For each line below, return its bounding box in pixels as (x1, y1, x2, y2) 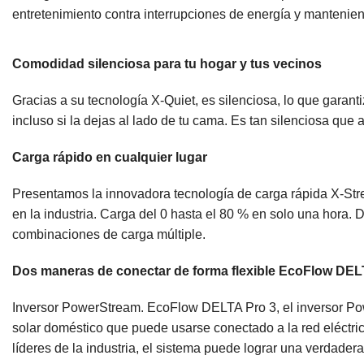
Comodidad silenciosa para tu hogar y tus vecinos (12, 56, 322, 71)
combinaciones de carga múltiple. (12, 227, 206, 241)
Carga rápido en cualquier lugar (12, 149, 207, 164)
